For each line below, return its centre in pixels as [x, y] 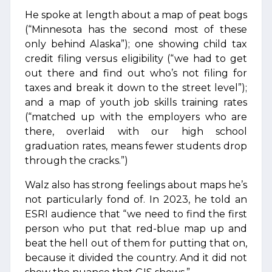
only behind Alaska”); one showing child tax [136, 44]
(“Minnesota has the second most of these [136, 29]
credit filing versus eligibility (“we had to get [136, 59]
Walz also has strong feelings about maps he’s [136, 185]
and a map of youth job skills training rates [136, 102]
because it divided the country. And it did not [136, 258]
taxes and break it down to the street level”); [136, 88]
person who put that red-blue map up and [136, 229]
